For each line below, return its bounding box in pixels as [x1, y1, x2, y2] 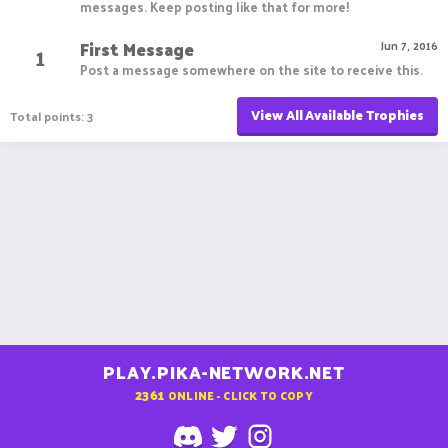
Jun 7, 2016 [381, 34, 438, 55]
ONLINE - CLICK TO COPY [167, 384, 313, 405]
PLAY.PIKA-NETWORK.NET [103, 357, 345, 388]
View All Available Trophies [251, 102, 424, 126]
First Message [80, 33, 194, 64]
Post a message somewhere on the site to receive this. [80, 57, 423, 81]
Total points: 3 [10, 105, 93, 128]
